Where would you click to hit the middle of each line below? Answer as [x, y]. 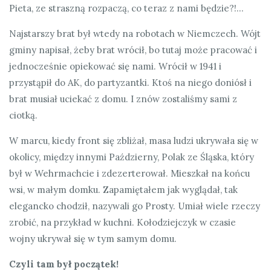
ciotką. [23, 115]
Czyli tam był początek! [64, 264]
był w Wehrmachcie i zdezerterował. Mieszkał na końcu [129, 173]
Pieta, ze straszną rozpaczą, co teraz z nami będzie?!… [126, 8]
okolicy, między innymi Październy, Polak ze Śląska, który [132, 157]
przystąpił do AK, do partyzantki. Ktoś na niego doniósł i [130, 82]
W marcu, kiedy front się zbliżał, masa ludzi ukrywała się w [134, 140]
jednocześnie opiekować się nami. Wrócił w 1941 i [115, 66]
